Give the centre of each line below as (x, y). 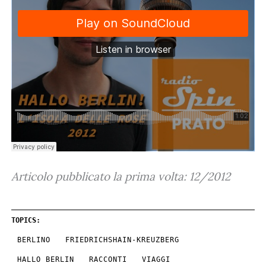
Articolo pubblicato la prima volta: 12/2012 (121, 177)
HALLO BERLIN (46, 259)
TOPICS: (26, 220)
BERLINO (34, 240)
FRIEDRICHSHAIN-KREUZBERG (122, 240)
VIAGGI (156, 259)
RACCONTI (108, 259)
